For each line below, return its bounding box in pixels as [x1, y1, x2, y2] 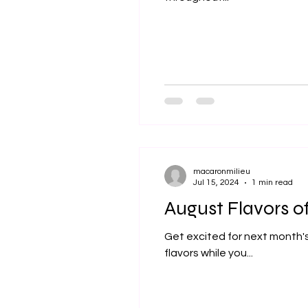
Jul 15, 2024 [193, 178, 239, 187]
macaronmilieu [193, 167, 250, 176]
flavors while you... [164, 247, 253, 258]
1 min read [252, 178, 293, 187]
